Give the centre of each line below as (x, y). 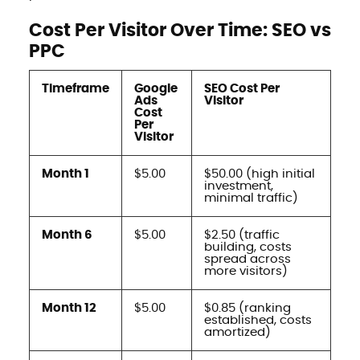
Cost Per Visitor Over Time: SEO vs (180, 30)
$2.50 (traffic (241, 235)
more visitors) (245, 271)
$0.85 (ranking (247, 308)
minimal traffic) (251, 198)
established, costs (258, 320)
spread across (247, 259)
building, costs (247, 247)
